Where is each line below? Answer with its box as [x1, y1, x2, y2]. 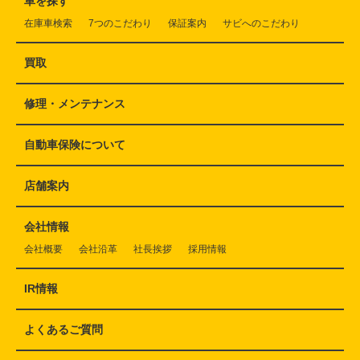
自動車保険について [24, 137, 125, 151]
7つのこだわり [88, 17, 152, 29]
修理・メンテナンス [24, 96, 125, 110]
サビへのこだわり [223, 17, 300, 29]
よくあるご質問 [24, 322, 103, 336]
